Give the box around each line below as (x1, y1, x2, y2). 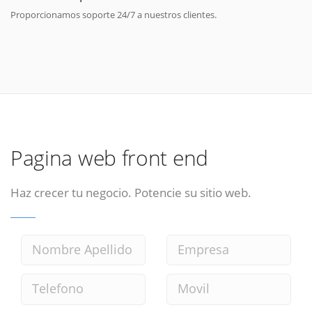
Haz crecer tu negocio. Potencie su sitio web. (10, 184, 251, 201)
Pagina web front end (10, 143, 208, 173)
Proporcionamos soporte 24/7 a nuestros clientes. (10, 8, 217, 21)
